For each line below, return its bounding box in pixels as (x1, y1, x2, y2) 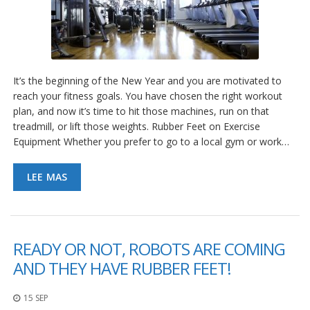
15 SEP (24, 292, 48, 304)
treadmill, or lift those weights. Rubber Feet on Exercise (13, 120, 260, 134)
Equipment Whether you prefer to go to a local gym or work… (13, 135, 289, 149)
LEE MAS (27, 170, 68, 184)
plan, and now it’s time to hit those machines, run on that (13, 104, 269, 118)
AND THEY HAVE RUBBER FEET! (13, 257, 231, 280)
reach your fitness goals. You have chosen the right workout (13, 89, 282, 103)
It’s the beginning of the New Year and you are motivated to (13, 74, 282, 88)
